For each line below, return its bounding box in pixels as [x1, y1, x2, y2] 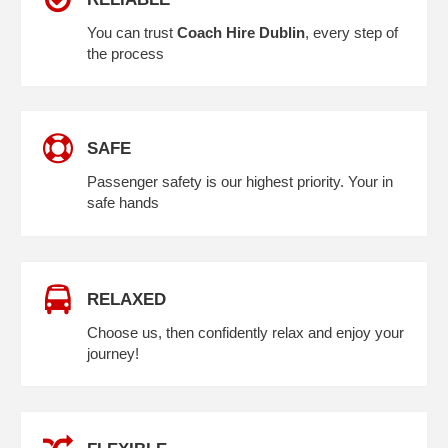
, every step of [305, 23, 398, 41]
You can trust [87, 23, 177, 41]
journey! [87, 344, 139, 362]
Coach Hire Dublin [177, 23, 305, 41]
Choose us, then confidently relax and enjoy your [87, 323, 404, 341]
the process [87, 44, 164, 62]
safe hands [87, 194, 159, 212]
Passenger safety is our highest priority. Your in [87, 173, 393, 191]
